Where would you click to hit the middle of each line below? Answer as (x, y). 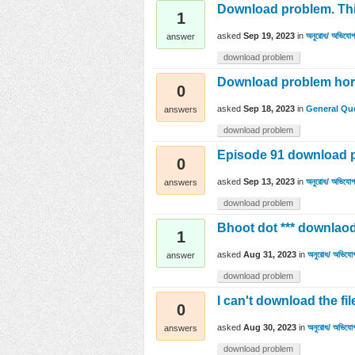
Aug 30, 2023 (270, 328)
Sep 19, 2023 (269, 36)
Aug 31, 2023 (270, 255)
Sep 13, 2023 (269, 182)
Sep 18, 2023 (269, 109)
